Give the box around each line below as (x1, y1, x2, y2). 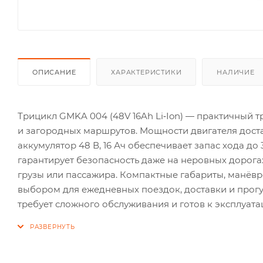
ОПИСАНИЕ (32, 68, 76, 76)
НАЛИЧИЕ (217, 68, 255, 76)
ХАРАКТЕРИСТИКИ (111, 68, 182, 76)
